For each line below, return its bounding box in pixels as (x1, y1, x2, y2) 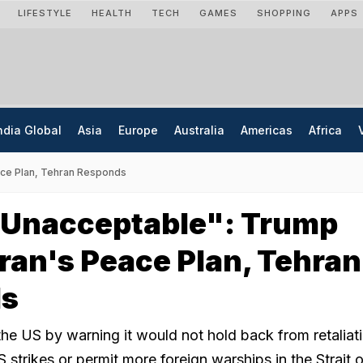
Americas (241, 123, 293, 137)
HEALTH (92, 7, 132, 19)
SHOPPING (257, 7, 311, 19)
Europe (118, 123, 158, 137)
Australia (174, 123, 224, 137)
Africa (309, 123, 342, 137)
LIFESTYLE (18, 7, 72, 19)
